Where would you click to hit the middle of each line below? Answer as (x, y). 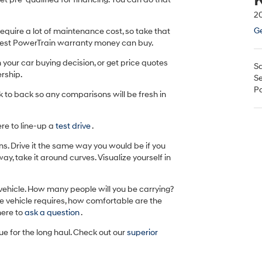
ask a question (53, 213)
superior (142, 232)
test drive (74, 126)
